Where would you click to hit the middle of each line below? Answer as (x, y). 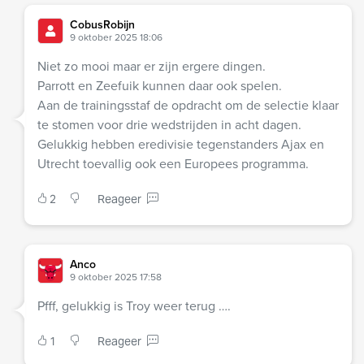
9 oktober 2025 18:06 (116, 38)
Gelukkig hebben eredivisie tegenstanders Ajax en (181, 145)
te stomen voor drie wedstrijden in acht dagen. (169, 125)
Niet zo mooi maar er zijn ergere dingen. (152, 67)
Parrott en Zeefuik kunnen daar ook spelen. (160, 86)
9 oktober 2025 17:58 (116, 277)
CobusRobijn (102, 25)
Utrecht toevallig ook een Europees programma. (173, 164)
